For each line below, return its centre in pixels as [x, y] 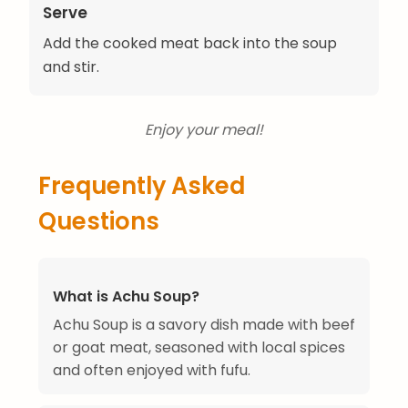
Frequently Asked [142, 186]
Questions [99, 222]
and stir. [71, 67]
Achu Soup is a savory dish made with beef [204, 325]
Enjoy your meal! [204, 130]
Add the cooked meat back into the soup [190, 44]
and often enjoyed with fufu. [152, 371]
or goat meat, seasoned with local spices [199, 348]
